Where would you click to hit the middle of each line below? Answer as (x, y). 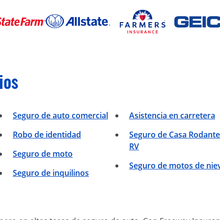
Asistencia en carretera (172, 116)
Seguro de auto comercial (60, 116)
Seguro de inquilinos (51, 173)
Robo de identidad (47, 135)
